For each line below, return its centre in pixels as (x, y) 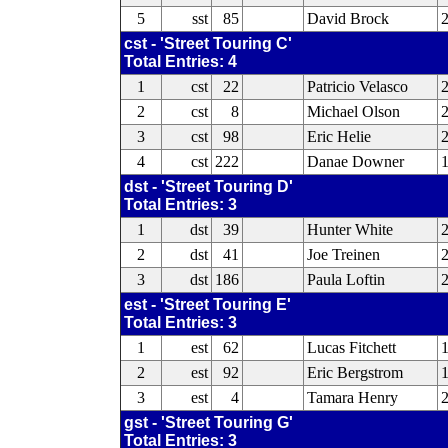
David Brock (347, 18)
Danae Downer (355, 161)
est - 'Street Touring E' (207, 304)
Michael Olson (353, 111)
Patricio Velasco (357, 86)
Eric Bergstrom (354, 372)
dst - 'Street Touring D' (208, 186)
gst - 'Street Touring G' (208, 422)
